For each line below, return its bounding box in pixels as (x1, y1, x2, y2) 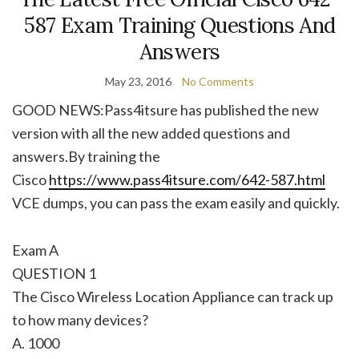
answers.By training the (12, 147, 160, 165)
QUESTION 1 (12, 264, 96, 282)
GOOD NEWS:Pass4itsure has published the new (12, 100, 319, 119)
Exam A (12, 240, 58, 259)
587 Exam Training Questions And (23, 11, 336, 38)
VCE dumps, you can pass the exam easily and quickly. (12, 193, 340, 212)
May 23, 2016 (105, 74, 171, 88)
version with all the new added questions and (12, 123, 290, 142)
